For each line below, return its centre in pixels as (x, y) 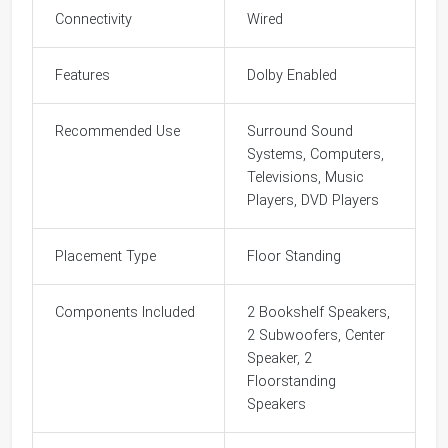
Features (83, 75)
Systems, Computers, (316, 154)
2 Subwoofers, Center (316, 335)
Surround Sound (300, 131)
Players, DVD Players (313, 200)
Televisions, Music (306, 177)
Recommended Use (118, 131)
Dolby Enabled (292, 75)
